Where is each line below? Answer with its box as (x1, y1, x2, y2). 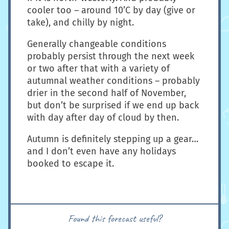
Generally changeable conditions (27, 38, 166, 50)
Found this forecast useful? (68, 212, 161, 225)
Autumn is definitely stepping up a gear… (27, 133, 198, 145)
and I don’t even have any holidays (27, 146, 176, 157)
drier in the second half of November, (27, 87, 186, 99)
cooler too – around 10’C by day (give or (27, 5, 195, 16)
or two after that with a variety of (27, 63, 170, 75)
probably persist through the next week (27, 51, 194, 62)
